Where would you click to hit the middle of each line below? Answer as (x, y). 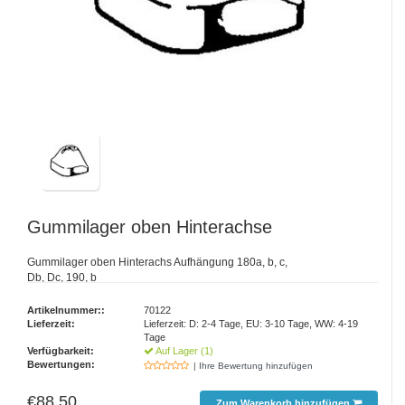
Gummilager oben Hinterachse (150, 227)
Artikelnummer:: (66, 311)
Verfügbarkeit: (61, 351)
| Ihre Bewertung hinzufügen (254, 366)
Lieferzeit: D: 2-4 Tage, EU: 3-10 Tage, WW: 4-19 (251, 324)
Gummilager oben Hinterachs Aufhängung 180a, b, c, (157, 263)
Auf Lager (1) (184, 351)
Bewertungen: (61, 365)
